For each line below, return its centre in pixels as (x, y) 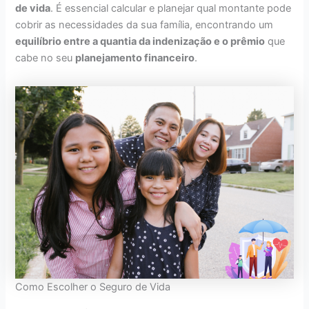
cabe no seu (46, 58)
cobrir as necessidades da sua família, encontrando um (144, 24)
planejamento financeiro (135, 58)
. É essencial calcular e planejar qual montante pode (171, 8)
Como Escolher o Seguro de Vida (93, 287)
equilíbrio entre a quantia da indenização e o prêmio (140, 41)
